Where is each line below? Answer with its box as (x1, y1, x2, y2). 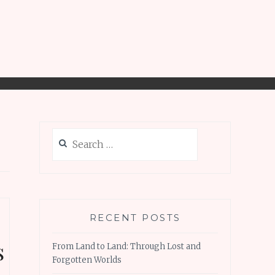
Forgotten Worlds (52, 254, 122, 265)
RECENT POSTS (89, 212, 181, 224)
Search (52, 128, 79, 139)
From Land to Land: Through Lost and (52, 241, 201, 252)
